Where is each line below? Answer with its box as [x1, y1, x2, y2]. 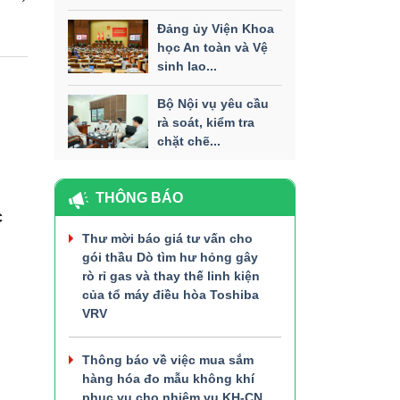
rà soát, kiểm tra [157, 114, 254, 129]
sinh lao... [157, 58, 217, 73]
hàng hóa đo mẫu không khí [82, 371, 254, 386]
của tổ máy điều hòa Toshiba [82, 287, 259, 302]
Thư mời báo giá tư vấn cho [82, 230, 253, 246]
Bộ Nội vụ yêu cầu [157, 96, 269, 111]
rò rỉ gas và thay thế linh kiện [82, 268, 260, 283]
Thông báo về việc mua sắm [82, 352, 254, 367]
